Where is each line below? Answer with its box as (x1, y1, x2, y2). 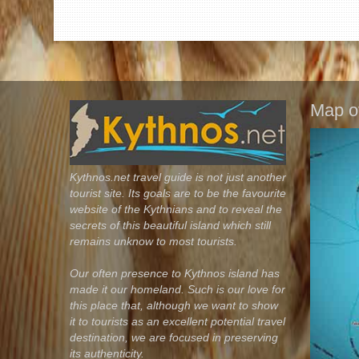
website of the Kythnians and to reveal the (70, 202, 282, 216)
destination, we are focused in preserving (70, 330, 278, 344)
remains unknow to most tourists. (70, 234, 237, 248)
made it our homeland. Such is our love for (70, 282, 285, 296)
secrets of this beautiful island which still (70, 218, 271, 232)
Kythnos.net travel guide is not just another (70, 170, 286, 184)
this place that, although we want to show (70, 298, 278, 312)
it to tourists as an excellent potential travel (70, 314, 285, 328)
